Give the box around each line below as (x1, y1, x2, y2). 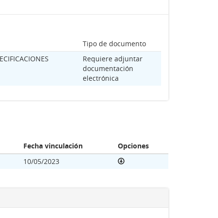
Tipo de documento (83, 39, 146, 48)
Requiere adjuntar (83, 54, 143, 63)
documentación (83, 64, 133, 73)
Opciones (118, 141, 149, 150)
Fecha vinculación (23, 141, 83, 150)
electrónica (83, 73, 119, 83)
